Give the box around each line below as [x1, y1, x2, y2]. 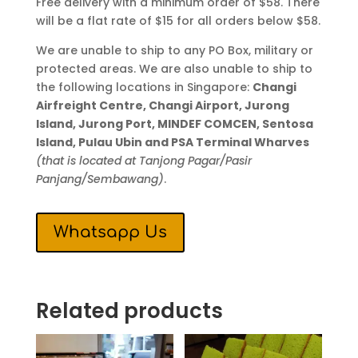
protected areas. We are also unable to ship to [35, 61, 312, 78]
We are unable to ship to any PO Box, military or [35, 42, 313, 59]
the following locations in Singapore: [35, 79, 253, 96]
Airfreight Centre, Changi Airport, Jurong [35, 97, 289, 114]
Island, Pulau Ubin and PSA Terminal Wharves [35, 134, 309, 151]
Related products [35, 296, 223, 326]
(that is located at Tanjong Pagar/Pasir [35, 153, 252, 169]
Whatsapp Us [53, 223, 167, 242]
